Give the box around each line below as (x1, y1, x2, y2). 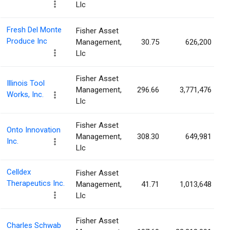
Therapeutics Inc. (7, 179, 65, 188)
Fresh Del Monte (7, 25, 62, 35)
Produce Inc (7, 36, 47, 46)
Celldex (7, 167, 31, 177)
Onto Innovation (7, 125, 61, 135)
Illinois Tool (7, 79, 45, 88)
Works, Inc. (7, 90, 44, 100)
